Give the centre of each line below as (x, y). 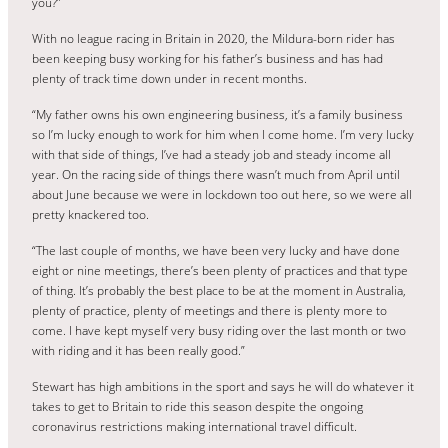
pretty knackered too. (90, 214)
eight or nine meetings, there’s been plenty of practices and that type (220, 270)
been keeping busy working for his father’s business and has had (207, 58)
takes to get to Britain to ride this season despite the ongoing (197, 406)
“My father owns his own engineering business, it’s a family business (217, 114)
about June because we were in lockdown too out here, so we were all (222, 194)
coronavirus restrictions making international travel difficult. (194, 426)
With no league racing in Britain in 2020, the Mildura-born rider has (213, 38)
